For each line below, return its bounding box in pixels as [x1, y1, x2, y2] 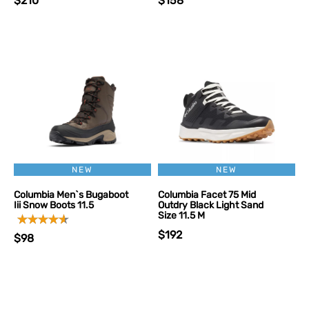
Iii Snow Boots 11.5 [14, 199, 94, 211]
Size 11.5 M [158, 210, 205, 221]
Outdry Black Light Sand [158, 199, 263, 211]
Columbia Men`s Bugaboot [14, 189, 128, 201]
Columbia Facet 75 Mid [158, 189, 256, 201]
